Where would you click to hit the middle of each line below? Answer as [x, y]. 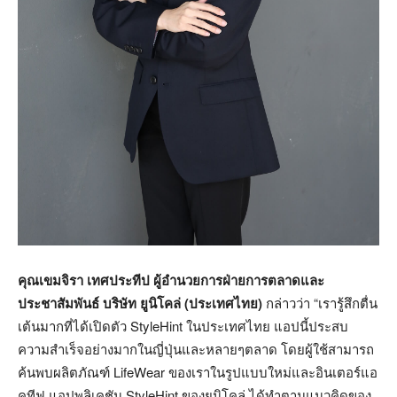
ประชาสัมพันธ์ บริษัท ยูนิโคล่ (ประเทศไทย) [142, 304]
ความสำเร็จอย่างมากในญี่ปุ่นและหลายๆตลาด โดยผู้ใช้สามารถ [196, 349]
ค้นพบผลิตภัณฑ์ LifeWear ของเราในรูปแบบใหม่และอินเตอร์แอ [198, 372]
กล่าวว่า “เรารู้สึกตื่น [322, 303]
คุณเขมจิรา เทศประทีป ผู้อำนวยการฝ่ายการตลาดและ [171, 280]
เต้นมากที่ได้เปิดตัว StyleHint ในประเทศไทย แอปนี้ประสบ [183, 326]
